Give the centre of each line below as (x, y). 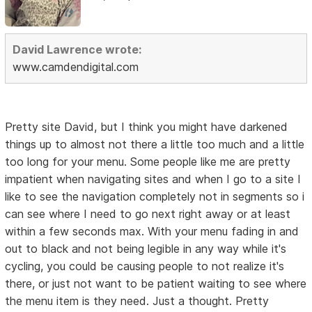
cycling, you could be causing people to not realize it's (145, 266)
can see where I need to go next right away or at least (148, 214)
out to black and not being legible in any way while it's (146, 249)
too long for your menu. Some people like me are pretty (148, 162)
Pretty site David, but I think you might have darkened (147, 127)
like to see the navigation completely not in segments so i (155, 197)
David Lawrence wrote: (77, 50)
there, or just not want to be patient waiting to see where (156, 284)
